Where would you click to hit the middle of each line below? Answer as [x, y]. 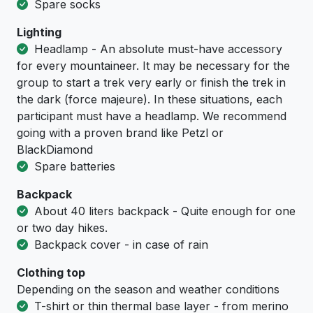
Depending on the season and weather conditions [148, 290]
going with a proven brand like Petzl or [120, 133]
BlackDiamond [55, 150]
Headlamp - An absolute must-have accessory [156, 49]
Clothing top [51, 273]
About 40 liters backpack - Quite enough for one [163, 211]
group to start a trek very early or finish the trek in [151, 83]
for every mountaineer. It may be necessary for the [153, 66]
